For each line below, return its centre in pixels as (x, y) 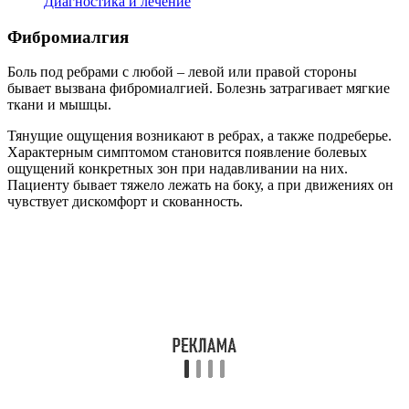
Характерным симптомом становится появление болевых (187, 152)
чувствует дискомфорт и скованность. (125, 202)
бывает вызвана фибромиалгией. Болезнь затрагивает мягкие (199, 89)
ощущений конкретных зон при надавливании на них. (178, 169)
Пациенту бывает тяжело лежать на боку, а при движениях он (200, 185)
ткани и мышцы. (59, 105)
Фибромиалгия (68, 37)
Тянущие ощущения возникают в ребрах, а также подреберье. (199, 136)
